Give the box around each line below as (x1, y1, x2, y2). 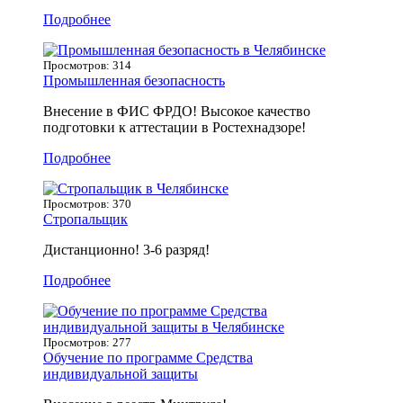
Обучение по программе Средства (43, 349, 253, 365)
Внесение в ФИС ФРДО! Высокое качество (43, 103, 310, 119)
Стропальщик (43, 210, 128, 227)
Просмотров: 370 (43, 196, 131, 210)
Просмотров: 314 (43, 58, 131, 72)
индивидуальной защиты (43, 365, 198, 381)
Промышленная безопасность (43, 72, 225, 88)
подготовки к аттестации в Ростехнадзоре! (43, 119, 306, 135)
